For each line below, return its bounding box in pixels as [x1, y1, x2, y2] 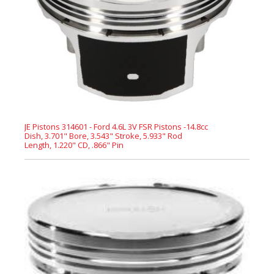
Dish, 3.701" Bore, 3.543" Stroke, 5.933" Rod [24, 130, 182, 141]
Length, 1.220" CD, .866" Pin [24, 139, 124, 150]
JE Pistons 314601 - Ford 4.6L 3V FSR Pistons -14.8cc [24, 121, 208, 132]
